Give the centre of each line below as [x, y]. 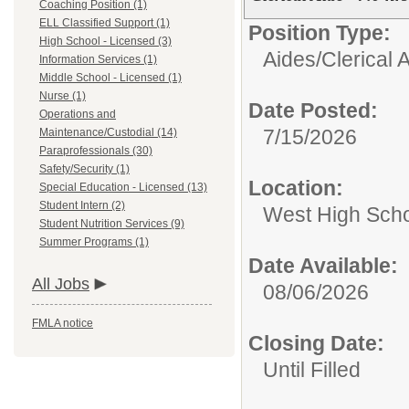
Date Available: [323, 266]
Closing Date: [316, 343]
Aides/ [292, 59]
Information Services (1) [98, 59]
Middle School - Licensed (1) [110, 78]
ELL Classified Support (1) [105, 23]
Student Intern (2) [82, 205]
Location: [296, 188]
